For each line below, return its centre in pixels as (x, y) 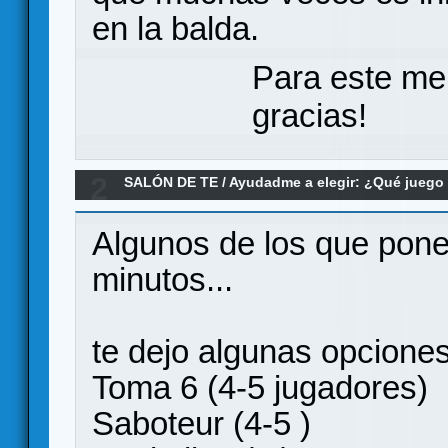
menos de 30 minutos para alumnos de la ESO (281, 207)
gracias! (309, 116)
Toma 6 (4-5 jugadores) (260, 387)
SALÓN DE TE (171, 182)
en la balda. (175, 28)
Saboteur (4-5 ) (201, 423)
